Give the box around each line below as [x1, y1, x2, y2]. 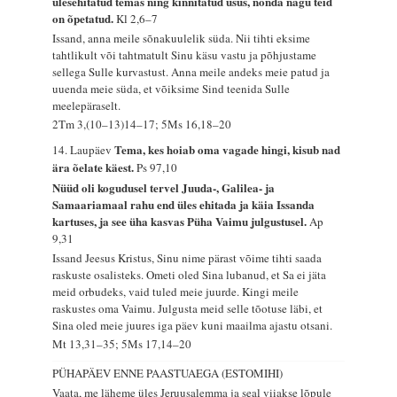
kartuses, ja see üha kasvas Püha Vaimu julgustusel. [52, 212, 310, 230]
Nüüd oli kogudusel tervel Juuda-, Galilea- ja [52, 178, 276, 196]
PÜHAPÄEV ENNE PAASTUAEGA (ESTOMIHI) [52, 365, 284, 382]
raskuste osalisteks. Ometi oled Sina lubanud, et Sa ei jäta [52, 266, 327, 283]
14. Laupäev [52, 142, 115, 159]
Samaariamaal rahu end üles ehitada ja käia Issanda [52, 195, 315, 213]
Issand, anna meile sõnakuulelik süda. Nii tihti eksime [52, 29, 311, 46]
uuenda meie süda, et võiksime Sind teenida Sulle [52, 80, 291, 97]
